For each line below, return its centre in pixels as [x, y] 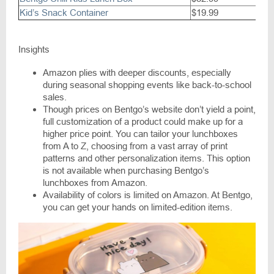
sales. [55, 97]
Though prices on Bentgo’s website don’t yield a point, [149, 109]
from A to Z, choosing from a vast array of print [135, 146]
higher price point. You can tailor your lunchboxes [140, 134]
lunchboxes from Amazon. [95, 183]
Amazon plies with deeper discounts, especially [137, 73]
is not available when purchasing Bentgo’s [126, 171]
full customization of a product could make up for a [143, 122]
